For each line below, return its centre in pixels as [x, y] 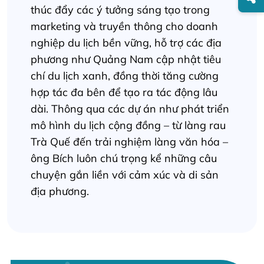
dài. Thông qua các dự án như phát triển [130, 109]
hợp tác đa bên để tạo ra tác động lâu [124, 92]
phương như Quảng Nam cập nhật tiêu [126, 59]
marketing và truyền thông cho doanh [124, 26]
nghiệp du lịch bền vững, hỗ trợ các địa [126, 43]
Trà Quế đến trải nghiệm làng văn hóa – [129, 142]
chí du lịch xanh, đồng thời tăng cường [125, 76]
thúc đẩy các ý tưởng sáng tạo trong [120, 10]
